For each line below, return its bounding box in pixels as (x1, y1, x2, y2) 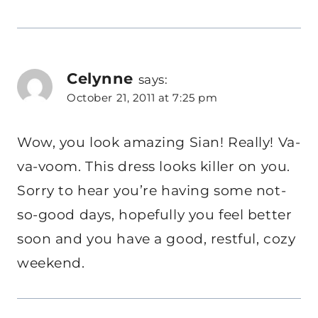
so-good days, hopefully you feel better (17, 206, 292, 223)
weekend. (17, 254, 85, 271)
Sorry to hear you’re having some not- (17, 182, 287, 199)
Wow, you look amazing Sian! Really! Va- (17, 133, 301, 150)
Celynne (67, 69, 133, 88)
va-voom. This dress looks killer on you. (17, 158, 290, 175)
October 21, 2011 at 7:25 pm (67, 91, 218, 105)
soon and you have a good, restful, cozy (17, 230, 296, 247)
